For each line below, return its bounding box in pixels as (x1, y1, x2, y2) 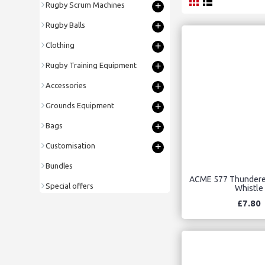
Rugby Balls (46, 20, 85, 29)
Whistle (234, 183, 263, 193)
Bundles (46, 161, 73, 170)
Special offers (46, 181, 93, 190)
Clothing (46, 40, 75, 49)
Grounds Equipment (46, 101, 114, 109)
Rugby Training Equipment (46, 60, 137, 69)
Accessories (46, 80, 86, 89)
